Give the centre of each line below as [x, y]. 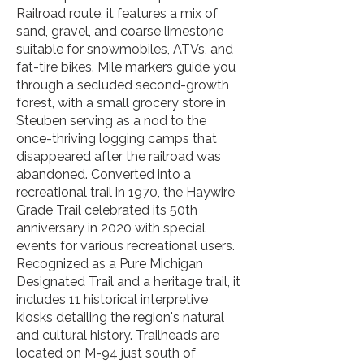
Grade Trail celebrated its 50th [107, 210]
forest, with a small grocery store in [121, 103]
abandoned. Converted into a [104, 174]
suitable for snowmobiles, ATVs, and [125, 49]
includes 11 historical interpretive [112, 299]
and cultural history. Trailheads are [118, 335]
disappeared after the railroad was [119, 156]
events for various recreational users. [126, 246]
